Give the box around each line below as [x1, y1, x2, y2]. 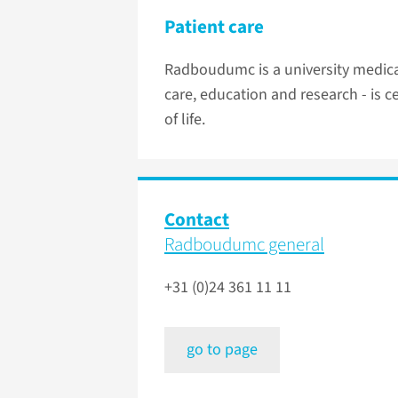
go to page [187, 338, 258, 362]
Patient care [164, 13, 264, 40]
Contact [164, 206, 229, 234]
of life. [164, 108, 205, 131]
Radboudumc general [164, 231, 324, 259]
